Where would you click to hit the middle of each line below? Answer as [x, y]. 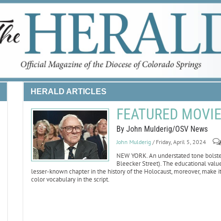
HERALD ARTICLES [68, 92]
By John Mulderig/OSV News [162, 129]
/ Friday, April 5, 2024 [179, 142]
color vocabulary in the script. [70, 179]
